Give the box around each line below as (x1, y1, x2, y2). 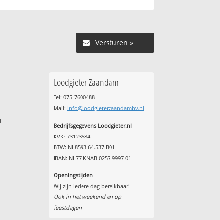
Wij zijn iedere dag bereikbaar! (53, 182, 130, 190)
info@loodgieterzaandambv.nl (67, 104, 144, 112)
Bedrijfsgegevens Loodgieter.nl (53, 121, 132, 129)
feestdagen (53, 204, 82, 212)
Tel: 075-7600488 (53, 93, 95, 101)
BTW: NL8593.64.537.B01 (53, 143, 115, 151)
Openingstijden (53, 171, 93, 179)
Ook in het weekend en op (53, 193, 121, 201)
